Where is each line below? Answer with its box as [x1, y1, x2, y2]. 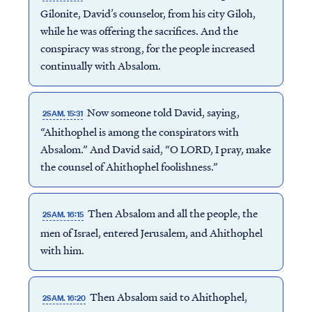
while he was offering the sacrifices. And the [40, 23, 238, 39]
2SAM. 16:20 [42, 292, 86, 304]
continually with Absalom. [40, 58, 161, 74]
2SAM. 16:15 [42, 209, 84, 221]
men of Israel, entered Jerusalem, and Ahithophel [40, 225, 263, 241]
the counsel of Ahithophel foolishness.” [40, 159, 218, 175]
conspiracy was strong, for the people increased [40, 40, 255, 56]
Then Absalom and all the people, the [86, 205, 258, 221]
